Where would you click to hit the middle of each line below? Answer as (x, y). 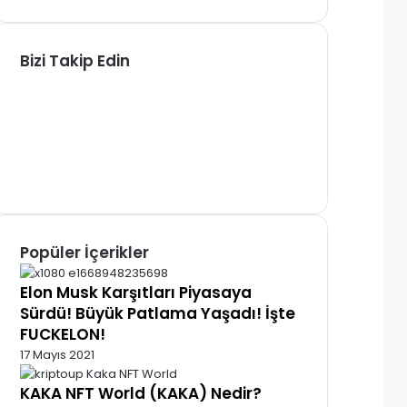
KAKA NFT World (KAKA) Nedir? (141, 393)
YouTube (45, 137)
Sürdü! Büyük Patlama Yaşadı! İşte (158, 313)
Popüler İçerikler (84, 252)
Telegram (48, 175)
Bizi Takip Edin (75, 60)
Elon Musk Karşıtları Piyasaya (136, 292)
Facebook (49, 80)
